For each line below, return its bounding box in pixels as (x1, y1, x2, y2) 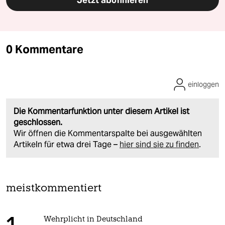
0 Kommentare (6, 42, 83, 57)
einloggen (188, 80, 219, 89)
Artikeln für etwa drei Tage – (14, 139, 120, 150)
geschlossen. (14, 117, 62, 128)
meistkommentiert (6, 183, 101, 194)
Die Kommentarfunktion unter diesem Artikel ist (14, 106, 189, 117)
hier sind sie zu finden (120, 139, 199, 150)
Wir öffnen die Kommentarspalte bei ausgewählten (14, 128, 202, 139)
